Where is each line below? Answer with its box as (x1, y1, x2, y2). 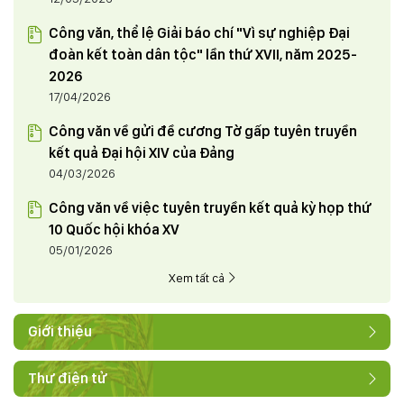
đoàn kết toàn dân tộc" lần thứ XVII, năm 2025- (49, 46, 357, 64)
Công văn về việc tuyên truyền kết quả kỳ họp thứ (49, 199, 372, 217)
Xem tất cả (169, 271, 227, 286)
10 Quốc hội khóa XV (49, 221, 179, 239)
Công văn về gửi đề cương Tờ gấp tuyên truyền (49, 123, 357, 141)
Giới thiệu (28, 323, 92, 341)
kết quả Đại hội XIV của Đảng (49, 144, 234, 162)
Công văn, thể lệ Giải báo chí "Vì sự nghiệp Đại (49, 24, 350, 42)
